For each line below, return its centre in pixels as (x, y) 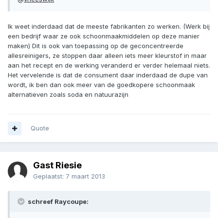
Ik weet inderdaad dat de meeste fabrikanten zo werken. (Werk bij (109, 27)
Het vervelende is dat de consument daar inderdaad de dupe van (108, 75)
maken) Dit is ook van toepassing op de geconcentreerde (96, 46)
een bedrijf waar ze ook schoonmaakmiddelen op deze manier (104, 36)
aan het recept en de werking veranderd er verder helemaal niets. (109, 65)
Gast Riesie (57, 165)
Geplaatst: (49, 176)
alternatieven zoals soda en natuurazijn (68, 95)
